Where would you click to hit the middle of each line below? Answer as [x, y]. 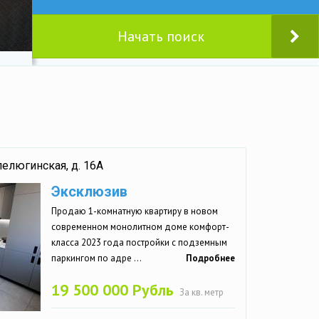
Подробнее [210, 258]
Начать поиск [161, 36]
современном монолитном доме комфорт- [140, 226]
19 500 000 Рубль [113, 289]
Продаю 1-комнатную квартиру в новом [135, 211]
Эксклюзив [89, 191]
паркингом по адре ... [96, 258]
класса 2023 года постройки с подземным [139, 242]
